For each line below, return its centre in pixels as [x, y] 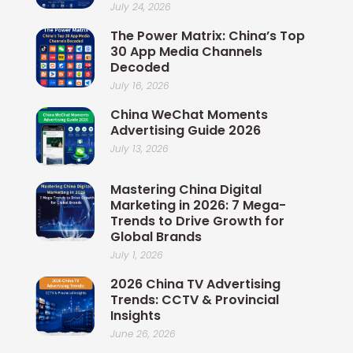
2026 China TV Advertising [195, 284]
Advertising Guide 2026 [186, 131]
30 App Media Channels [186, 52]
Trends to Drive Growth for [197, 221]
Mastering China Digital [186, 190]
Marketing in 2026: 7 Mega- [198, 206]
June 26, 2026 [143, 334]
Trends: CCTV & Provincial [195, 300]
